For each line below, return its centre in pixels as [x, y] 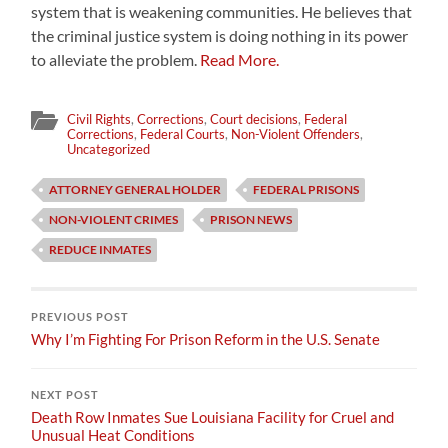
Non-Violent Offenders [296, 134]
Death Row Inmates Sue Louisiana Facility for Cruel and [213, 417]
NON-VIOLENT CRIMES [114, 219]
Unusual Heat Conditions [113, 435]
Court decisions [254, 119]
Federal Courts [183, 134]
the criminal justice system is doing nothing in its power [220, 35]
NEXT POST [65, 395]
